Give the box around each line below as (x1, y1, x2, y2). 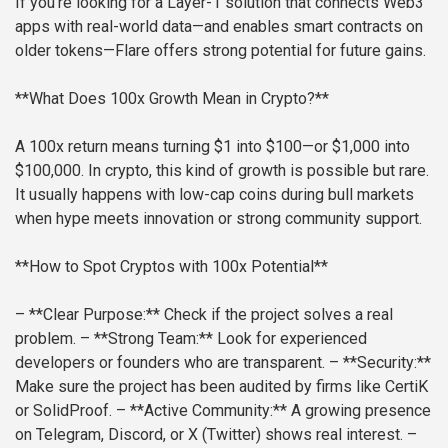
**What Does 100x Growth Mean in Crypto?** (15, 89, 329, 109)
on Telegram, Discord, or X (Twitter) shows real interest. (15, 425, 403, 445)
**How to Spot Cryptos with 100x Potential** (15, 257, 328, 277)
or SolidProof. (15, 401, 112, 421)
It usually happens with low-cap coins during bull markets (15, 185, 414, 205)
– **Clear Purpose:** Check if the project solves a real (15, 305, 393, 325)
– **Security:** (325, 353, 431, 373)
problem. (15, 329, 76, 349)
